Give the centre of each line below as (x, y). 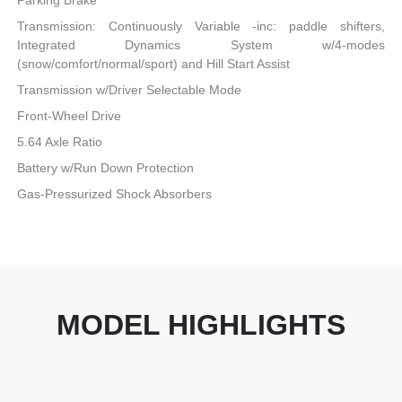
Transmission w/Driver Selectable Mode (130, 90)
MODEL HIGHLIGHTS (201, 325)
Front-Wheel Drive (70, 116)
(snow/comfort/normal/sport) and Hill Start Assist (154, 64)
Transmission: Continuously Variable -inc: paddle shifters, (201, 26)
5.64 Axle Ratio (60, 142)
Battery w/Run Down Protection (106, 168)
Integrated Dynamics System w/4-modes (201, 45)
